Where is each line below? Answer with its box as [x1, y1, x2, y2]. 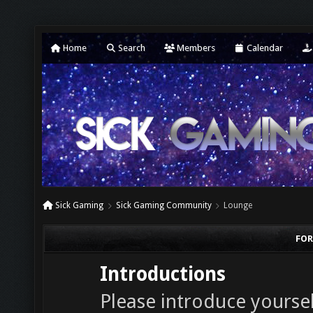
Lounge [223, 201, 252, 210]
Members [175, 43, 215, 53]
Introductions [100, 263, 226, 286]
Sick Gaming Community [115, 201, 212, 210]
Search [116, 43, 145, 53]
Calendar [245, 43, 283, 53]
